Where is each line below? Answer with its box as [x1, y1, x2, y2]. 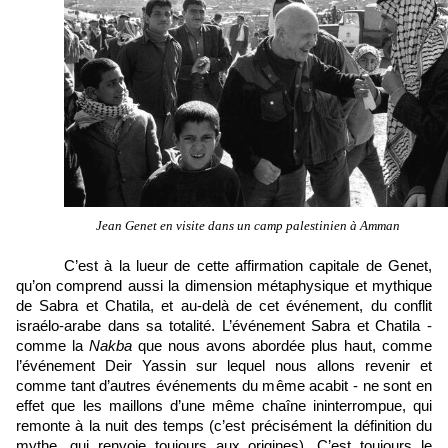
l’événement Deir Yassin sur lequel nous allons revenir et [16, 358, 432, 375]
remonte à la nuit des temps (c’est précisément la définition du [16, 418, 432, 435]
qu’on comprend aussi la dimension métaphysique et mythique [16, 278, 432, 295]
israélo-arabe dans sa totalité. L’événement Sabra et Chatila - [16, 318, 432, 335]
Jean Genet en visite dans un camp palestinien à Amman [96, 218, 400, 234]
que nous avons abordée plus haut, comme [132, 338, 432, 355]
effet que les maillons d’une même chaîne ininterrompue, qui [16, 398, 432, 415]
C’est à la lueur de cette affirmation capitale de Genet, [64, 258, 432, 275]
